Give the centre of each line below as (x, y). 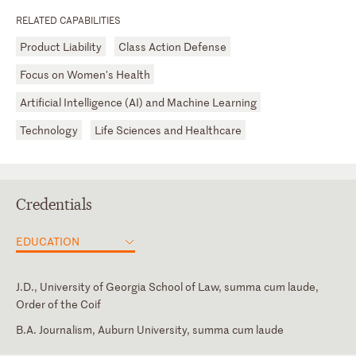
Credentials (54, 204)
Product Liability (61, 46)
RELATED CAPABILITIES (68, 19)
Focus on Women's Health (85, 74)
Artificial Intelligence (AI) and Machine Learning (138, 102)
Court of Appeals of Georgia (86, 346)
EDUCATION (48, 241)
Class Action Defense (172, 46)
